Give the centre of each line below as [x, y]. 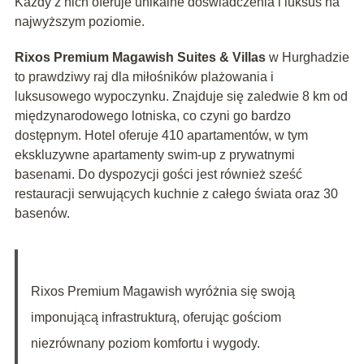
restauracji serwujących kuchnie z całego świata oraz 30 [176, 194]
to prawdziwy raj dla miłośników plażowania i [144, 77]
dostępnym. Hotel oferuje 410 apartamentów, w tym [161, 136]
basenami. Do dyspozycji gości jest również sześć [158, 175]
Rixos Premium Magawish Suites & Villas [140, 58]
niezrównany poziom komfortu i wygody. [145, 344]
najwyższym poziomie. [79, 22]
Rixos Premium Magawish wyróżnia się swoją [162, 292]
